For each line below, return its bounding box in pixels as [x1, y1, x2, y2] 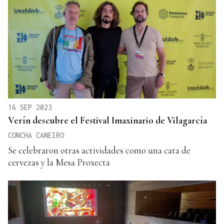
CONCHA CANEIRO [8, 130, 64, 139]
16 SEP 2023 [8, 102, 52, 111]
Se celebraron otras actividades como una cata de [8, 144, 190, 156]
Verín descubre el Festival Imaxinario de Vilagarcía [8, 114, 207, 126]
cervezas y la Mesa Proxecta [8, 156, 110, 168]
